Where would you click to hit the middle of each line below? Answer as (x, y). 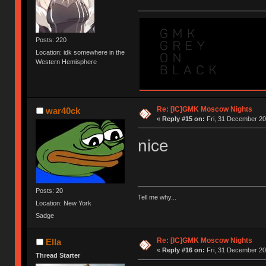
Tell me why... (157, 197)
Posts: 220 (51, 40)
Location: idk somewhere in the (80, 53)
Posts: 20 (50, 190)
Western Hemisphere (66, 62)
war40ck (63, 110)
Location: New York (64, 203)
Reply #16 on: (183, 250)
